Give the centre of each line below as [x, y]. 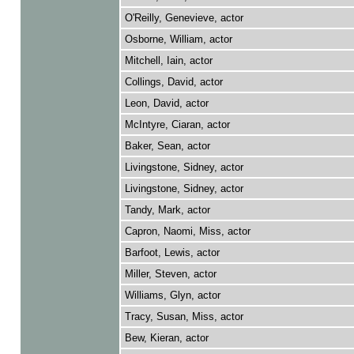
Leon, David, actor [166, 103]
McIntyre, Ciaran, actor [177, 124]
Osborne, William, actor [178, 39]
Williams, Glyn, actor [172, 295]
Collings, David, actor [173, 82]
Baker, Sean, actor [167, 146]
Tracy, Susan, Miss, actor [184, 316]
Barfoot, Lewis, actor [172, 252]
